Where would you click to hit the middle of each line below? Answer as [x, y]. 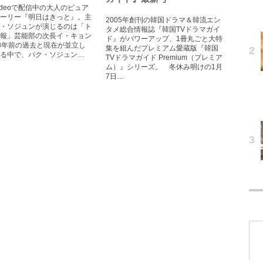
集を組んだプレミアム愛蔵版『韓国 [162, 48]
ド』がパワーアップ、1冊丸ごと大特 [164, 39]
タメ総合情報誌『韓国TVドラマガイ [163, 29]
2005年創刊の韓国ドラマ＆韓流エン [163, 20]
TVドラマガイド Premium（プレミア [164, 58]
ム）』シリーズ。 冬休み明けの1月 [164, 67]
